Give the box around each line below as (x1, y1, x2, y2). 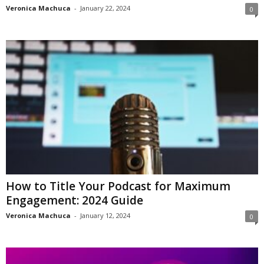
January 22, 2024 (80, 4, 130, 13)
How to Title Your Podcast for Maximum (6, 179, 230, 194)
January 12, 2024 (80, 211, 130, 220)
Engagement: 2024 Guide (6, 193, 143, 209)
